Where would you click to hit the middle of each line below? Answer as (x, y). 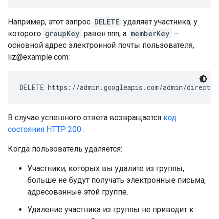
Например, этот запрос (50, 22)
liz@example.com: (39, 57)
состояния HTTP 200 (44, 129)
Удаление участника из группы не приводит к (110, 209)
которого (25, 33)
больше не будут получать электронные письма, (117, 180)
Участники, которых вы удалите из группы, (106, 168)
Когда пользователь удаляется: (65, 149)
